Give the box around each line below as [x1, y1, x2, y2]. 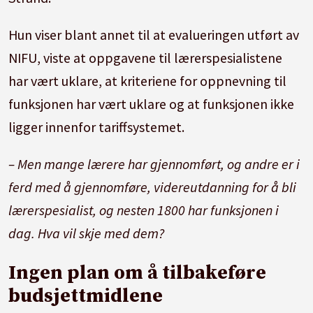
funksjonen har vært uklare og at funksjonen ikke [8, 94, 295, 112]
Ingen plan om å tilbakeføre [8, 260, 267, 285]
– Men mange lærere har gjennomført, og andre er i [8, 154, 300, 173]
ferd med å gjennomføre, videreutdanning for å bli [8, 177, 297, 196]
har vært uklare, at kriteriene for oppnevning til [8, 71, 287, 89]
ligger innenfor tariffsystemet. [8, 117, 185, 136]
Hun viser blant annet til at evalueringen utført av [8, 25, 300, 43]
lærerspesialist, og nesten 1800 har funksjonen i [8, 201, 279, 219]
